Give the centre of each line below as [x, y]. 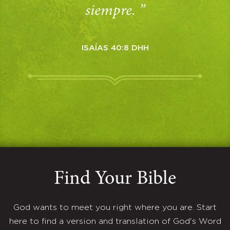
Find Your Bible [115, 179]
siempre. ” [115, 11]
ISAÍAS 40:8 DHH [115, 48]
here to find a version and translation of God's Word [115, 222]
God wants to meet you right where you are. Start [115, 208]
